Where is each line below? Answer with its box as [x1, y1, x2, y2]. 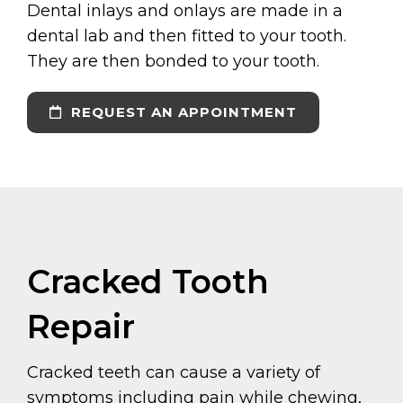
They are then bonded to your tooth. [27, 50, 319, 71]
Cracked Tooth [27, 261, 269, 301]
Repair [27, 306, 135, 346]
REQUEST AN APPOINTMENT [67, 103, 297, 121]
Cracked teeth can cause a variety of [27, 362, 320, 382]
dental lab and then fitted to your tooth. [27, 25, 346, 46]
